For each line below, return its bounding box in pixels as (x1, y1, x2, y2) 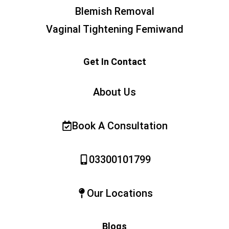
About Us (93, 86, 136, 99)
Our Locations (86, 187, 153, 200)
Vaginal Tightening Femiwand (45, 23, 184, 36)
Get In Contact (83, 56, 146, 67)
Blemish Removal (75, 5, 154, 18)
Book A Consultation (72, 120, 168, 132)
